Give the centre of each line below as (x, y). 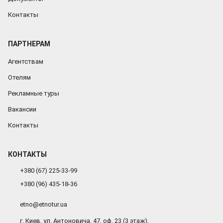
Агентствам (26, 61)
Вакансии (22, 109)
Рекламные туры (34, 93)
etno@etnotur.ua (44, 204)
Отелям (19, 77)
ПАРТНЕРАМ (29, 44)
